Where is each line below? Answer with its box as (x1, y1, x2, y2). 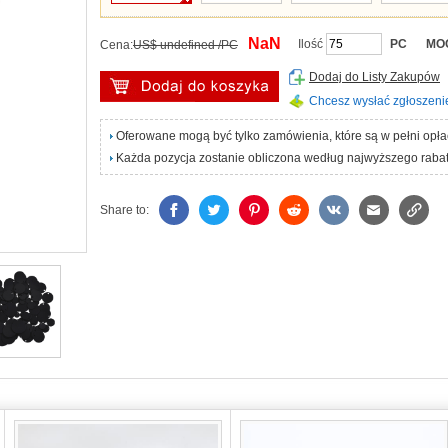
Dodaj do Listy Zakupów (309, 70, 440, 84)
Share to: (100, 203, 149, 217)
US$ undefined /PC (133, 38, 238, 52)
